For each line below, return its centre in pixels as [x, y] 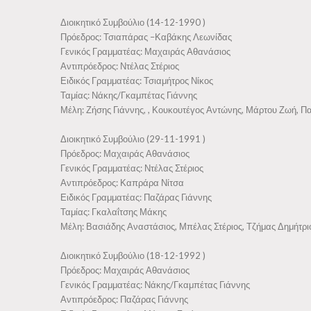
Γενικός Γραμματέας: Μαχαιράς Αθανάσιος [145, 51]
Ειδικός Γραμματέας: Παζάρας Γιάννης [136, 197]
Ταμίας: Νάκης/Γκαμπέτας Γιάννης [129, 95]
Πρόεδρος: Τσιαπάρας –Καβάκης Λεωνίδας [146, 37]
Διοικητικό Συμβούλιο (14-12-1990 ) [133, 22]
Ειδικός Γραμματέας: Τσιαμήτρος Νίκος [137, 81]
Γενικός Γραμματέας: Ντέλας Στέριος [132, 168]
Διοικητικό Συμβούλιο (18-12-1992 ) [133, 255]
